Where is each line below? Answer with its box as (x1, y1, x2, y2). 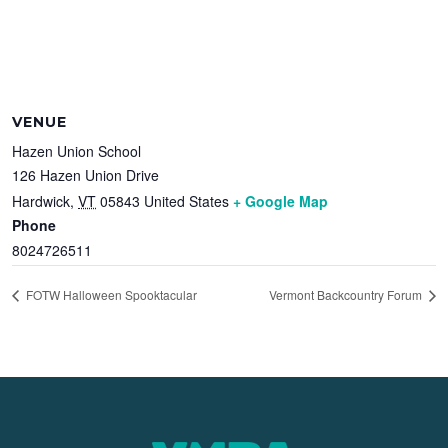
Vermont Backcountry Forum (268, 286, 425, 304)
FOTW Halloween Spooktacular (23, 286, 198, 304)
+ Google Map (233, 190, 329, 211)
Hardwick (12, 190, 71, 211)
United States (144, 190, 230, 211)
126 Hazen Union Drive (12, 164, 160, 185)
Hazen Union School (12, 140, 142, 161)
